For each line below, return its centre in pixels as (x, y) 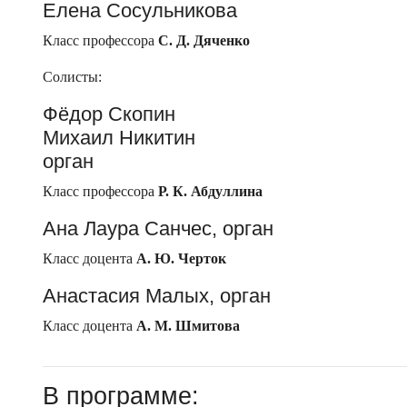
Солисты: (72, 77)
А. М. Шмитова (188, 326)
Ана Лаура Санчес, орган (158, 229)
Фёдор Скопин (109, 114)
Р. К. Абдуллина (210, 192)
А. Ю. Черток (181, 259)
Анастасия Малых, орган (157, 296)
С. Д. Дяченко (204, 41)
